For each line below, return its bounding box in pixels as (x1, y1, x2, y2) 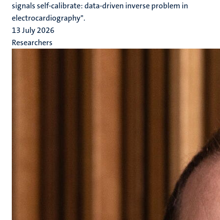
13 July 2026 (12, 25, 55, 35)
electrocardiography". (12, 13, 85, 23)
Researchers (12, 37, 53, 48)
